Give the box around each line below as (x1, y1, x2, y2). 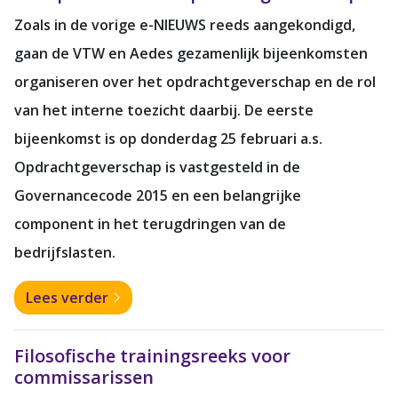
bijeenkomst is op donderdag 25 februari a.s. (14, 128, 322, 148)
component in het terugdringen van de (14, 213, 286, 234)
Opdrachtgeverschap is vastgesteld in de (14, 156, 300, 177)
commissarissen (14, 364, 154, 389)
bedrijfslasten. (14, 242, 115, 262)
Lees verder (26, 287, 112, 307)
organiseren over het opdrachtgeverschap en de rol (14, 71, 376, 92)
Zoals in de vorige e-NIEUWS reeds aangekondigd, (14, 14, 355, 35)
